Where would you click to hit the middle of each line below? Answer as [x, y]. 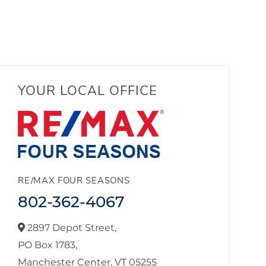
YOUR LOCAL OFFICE [88, 91]
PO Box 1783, [48, 245]
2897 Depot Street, [71, 228]
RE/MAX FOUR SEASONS [74, 180]
